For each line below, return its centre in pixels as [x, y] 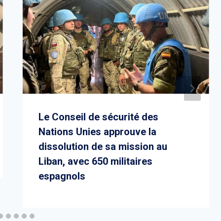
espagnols [62, 176]
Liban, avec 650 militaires [95, 161]
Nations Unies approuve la [97, 131]
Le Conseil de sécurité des [98, 117]
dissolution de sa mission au [103, 146]
